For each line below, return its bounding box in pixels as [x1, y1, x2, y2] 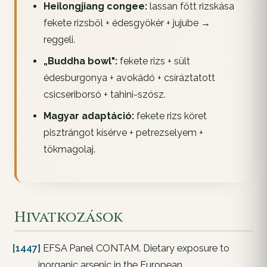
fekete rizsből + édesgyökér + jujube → [43, 17, 210, 29]
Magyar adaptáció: [43, 110, 134, 122]
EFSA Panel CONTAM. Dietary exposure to [41, 242, 229, 254]
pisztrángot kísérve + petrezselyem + [43, 127, 203, 139]
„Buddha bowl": [43, 55, 117, 67]
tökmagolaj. [43, 144, 95, 156]
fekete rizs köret [133, 110, 207, 122]
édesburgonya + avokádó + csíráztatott [43, 72, 215, 84]
